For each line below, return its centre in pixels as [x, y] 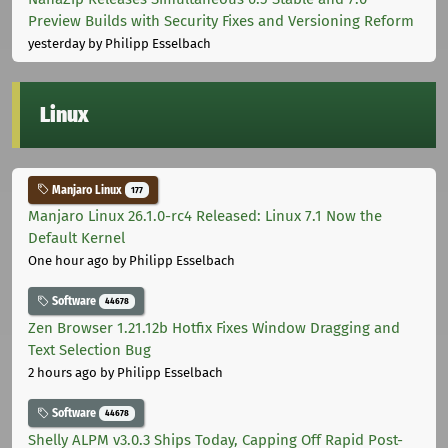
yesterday [56, 43]
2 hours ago [62, 373]
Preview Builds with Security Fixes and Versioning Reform [221, 20]
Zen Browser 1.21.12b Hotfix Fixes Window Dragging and [214, 328]
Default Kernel [76, 238]
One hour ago [68, 261]
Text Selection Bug [89, 350]
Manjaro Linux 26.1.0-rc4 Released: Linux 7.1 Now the [205, 216]
